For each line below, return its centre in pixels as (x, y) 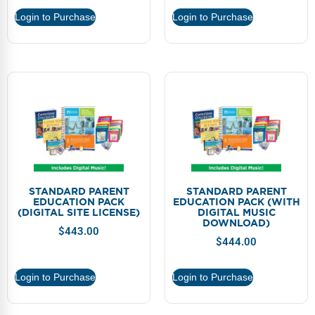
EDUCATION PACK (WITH (236, 201)
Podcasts (33, 69)
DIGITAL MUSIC (236, 212)
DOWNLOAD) (236, 223)
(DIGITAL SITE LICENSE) (79, 212)
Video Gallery (42, 37)
